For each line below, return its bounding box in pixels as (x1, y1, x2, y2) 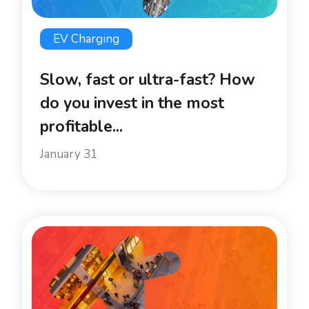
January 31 (40, 146, 97, 163)
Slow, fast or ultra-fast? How (40, 69, 255, 91)
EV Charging (53, 31, 119, 48)
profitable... (40, 116, 123, 138)
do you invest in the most (40, 92, 224, 114)
